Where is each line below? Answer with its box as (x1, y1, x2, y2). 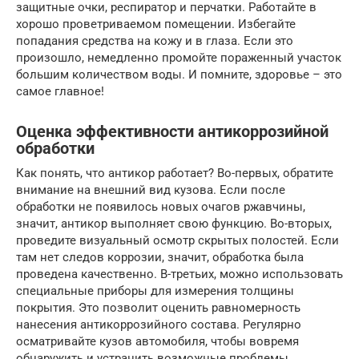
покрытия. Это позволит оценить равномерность (16, 300, 301, 315)
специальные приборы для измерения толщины (16, 283, 294, 298)
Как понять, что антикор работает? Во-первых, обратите (16, 165, 333, 180)
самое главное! (16, 83, 104, 99)
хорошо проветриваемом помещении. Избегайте (16, 16, 296, 31)
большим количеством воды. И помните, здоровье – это (16, 67, 342, 82)
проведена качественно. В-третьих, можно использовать (16, 266, 343, 281)
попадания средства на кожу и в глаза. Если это (16, 33, 293, 48)
